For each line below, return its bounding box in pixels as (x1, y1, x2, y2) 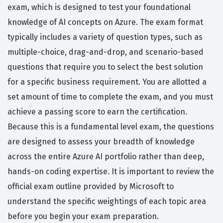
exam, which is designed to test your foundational (7, 2, 191, 12)
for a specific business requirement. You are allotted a (7, 77, 207, 87)
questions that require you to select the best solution (7, 62, 203, 72)
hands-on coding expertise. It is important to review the (7, 166, 214, 176)
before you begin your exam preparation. (7, 211, 159, 221)
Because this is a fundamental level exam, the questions (7, 121, 214, 131)
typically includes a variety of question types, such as (7, 32, 203, 42)
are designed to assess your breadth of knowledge (7, 136, 195, 146)
